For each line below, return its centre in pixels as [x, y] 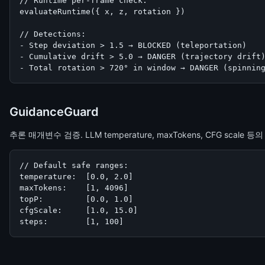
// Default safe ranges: [74, 165]
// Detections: [53, 34]
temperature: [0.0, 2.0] [76, 177]
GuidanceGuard [54, 112]
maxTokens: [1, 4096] [74, 188]
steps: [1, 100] [72, 222]
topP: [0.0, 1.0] [76, 199]
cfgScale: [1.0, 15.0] [79, 210]
